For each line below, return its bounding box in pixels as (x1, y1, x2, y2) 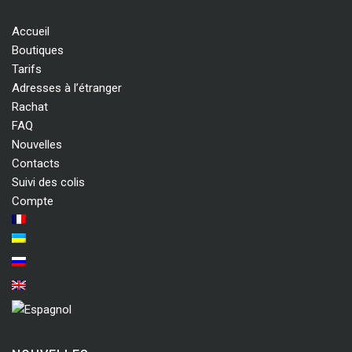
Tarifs (12, 62, 42, 76)
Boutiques (12, 43, 64, 57)
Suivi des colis (12, 175, 85, 189)
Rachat (12, 100, 48, 114)
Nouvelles (12, 137, 62, 152)
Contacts (12, 156, 60, 170)
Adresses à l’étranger (12, 81, 122, 95)
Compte (12, 194, 53, 208)
